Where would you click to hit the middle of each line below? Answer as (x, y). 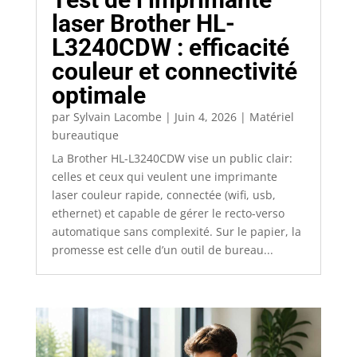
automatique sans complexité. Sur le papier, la (176, 231)
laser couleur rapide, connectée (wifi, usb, (163, 194)
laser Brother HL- (143, 23)
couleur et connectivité (174, 71)
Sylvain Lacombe (117, 116)
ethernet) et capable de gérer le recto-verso (168, 213)
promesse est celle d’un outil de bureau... (162, 249)
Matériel (271, 116)
